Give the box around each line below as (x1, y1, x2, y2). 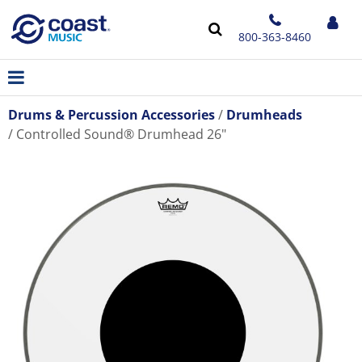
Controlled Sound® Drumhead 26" (16, 125, 226, 143)
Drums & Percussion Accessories (8, 106, 215, 124)
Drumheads (226, 106, 302, 124)
